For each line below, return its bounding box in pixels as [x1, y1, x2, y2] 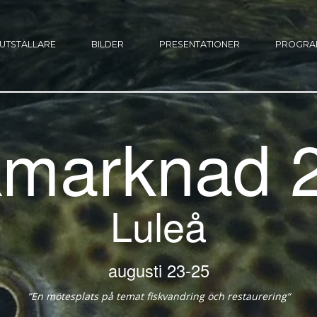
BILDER [91, 39, 124, 50]
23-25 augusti [166, 258, 209, 282]
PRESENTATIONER [159, 39, 240, 50]
